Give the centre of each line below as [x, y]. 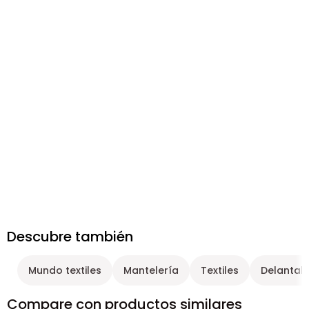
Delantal [282, 270]
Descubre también [70, 237]
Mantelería [151, 270]
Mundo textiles [65, 270]
